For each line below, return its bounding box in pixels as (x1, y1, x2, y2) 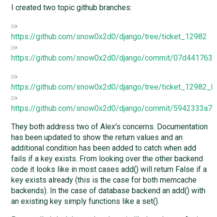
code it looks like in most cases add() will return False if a (11, 164, 207, 174)
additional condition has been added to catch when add (11, 143, 196, 153)
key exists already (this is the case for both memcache (11, 175, 197, 185)
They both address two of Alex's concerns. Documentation (11, 122, 208, 131)
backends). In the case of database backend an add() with (11, 186, 205, 195)
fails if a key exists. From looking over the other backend (11, 154, 203, 163)
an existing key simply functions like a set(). (11, 196, 159, 206)
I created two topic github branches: (11, 2, 132, 12)
